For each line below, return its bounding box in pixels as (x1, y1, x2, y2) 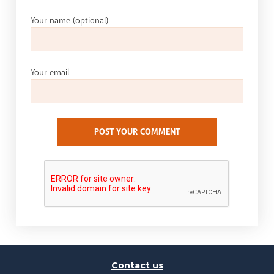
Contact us (111, 260, 163, 272)
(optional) (73, 15, 109, 26)
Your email (31, 67, 70, 78)
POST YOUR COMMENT (94, 126, 180, 138)
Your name (31, 15, 73, 26)
